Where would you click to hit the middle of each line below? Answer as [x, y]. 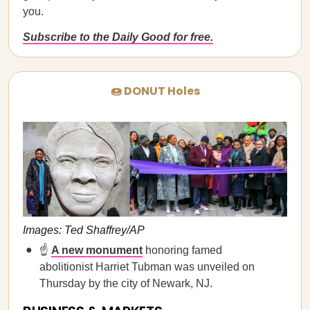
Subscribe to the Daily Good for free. [118, 37]
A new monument [97, 250]
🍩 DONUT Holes [155, 91]
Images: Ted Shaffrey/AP [84, 230]
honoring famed [182, 250]
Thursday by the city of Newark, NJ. [126, 283]
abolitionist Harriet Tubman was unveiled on [147, 267]
